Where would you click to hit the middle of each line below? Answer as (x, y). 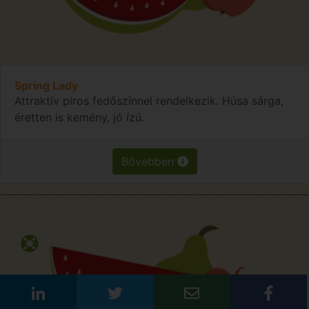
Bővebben (149, 161)
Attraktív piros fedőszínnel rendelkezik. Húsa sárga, (149, 100)
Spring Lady (46, 85)
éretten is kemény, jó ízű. (79, 117)
